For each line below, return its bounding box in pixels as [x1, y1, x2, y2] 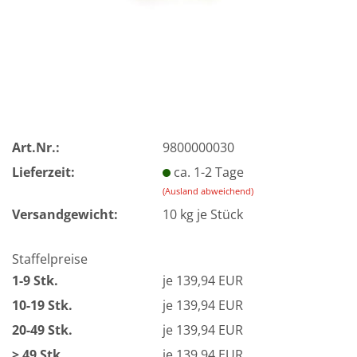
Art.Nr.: [12, 138, 60, 156]
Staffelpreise [12, 250, 88, 268]
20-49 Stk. [12, 320, 73, 339]
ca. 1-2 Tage [174, 163, 245, 181]
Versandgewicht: [12, 205, 118, 223]
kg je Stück [177, 205, 244, 223]
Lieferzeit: [12, 163, 75, 181]
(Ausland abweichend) [163, 184, 254, 197]
